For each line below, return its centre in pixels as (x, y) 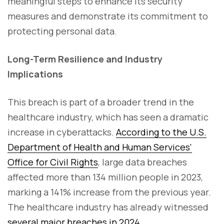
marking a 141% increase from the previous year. (109, 192)
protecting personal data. (62, 31)
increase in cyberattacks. (62, 132)
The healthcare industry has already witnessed (108, 207)
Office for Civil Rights (53, 162)
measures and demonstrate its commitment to (108, 16)
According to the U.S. (161, 132)
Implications (35, 74)
